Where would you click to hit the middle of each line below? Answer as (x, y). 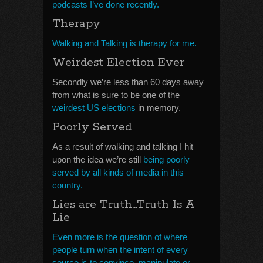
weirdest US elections (94, 108)
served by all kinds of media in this (118, 172)
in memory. (158, 108)
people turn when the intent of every (120, 250)
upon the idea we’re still (98, 159)
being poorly (166, 159)
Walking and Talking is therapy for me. (124, 43)
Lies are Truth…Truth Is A (124, 205)
